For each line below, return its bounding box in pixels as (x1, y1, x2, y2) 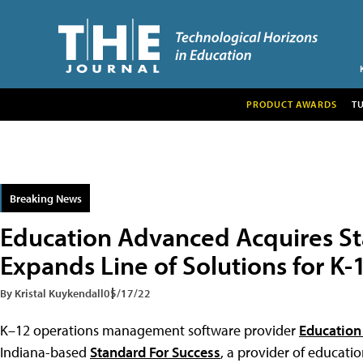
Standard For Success (90, 342, 220, 361)
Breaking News (10, 190, 82, 206)
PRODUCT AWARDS (246, 97, 337, 110)
